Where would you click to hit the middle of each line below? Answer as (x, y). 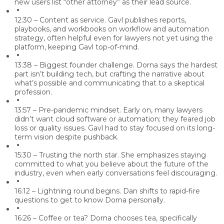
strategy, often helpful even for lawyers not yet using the (114, 38)
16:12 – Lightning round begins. (68, 191)
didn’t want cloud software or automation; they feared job (115, 119)
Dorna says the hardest (176, 65)
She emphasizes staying (162, 155)
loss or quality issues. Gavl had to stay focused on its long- (115, 128)
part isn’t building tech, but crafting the (83, 74)
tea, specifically (171, 218)
